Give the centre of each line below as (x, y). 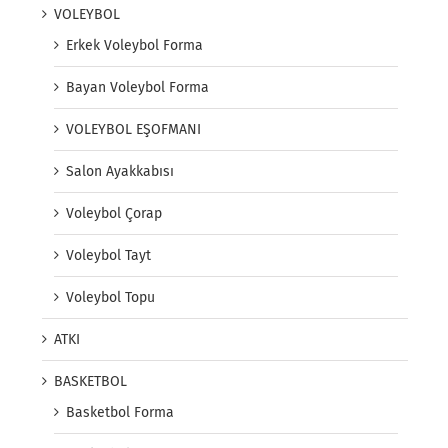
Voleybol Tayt (108, 256)
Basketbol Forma (120, 413)
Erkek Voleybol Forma (134, 46)
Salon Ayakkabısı (120, 172)
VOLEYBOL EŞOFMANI (133, 130)
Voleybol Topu (110, 298)
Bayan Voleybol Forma (137, 88)
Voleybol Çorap (114, 214)
